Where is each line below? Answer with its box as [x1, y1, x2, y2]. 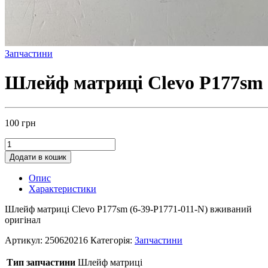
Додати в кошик [10, 152, 66, 162]
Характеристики [29, 183, 96, 194]
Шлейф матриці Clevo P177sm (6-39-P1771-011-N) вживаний [5, 203, 252, 214]
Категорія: [90, 234, 135, 245]
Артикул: [5, 234, 45, 245]
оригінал [5, 214, 41, 225]
